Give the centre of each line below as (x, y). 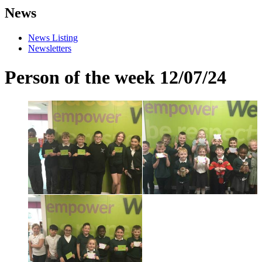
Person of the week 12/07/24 (116, 77)
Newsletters (50, 49)
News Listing (53, 38)
